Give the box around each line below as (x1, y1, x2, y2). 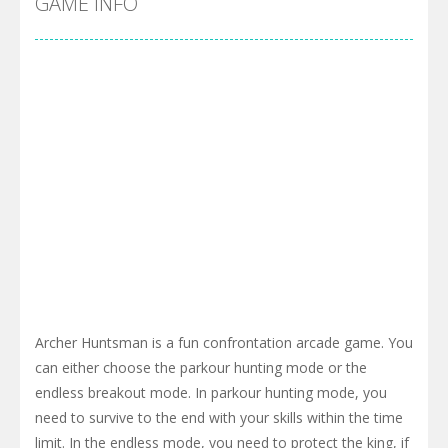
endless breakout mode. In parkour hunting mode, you (35, 382, 387, 402)
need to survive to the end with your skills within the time (35, 407, 403, 427)
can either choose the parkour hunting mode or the (35, 357, 367, 377)
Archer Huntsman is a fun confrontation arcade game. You (35, 332, 413, 352)
